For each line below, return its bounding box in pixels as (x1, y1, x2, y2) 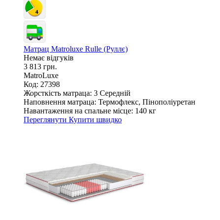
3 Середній (94, 88, 131, 97)
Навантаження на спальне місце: (24, 106, 133, 115)
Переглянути (24, 115, 69, 124)
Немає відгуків (24, 53, 74, 62)
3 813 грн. (24, 62, 57, 71)
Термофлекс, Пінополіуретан (98, 97, 195, 106)
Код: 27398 (24, 80, 60, 88)
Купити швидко (69, 115, 122, 124)
